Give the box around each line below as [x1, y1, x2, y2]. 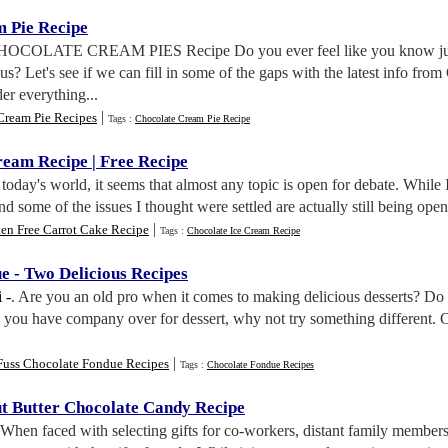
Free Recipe [100, 152, 188, 171]
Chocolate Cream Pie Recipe [135, 113, 250, 124]
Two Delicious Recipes [24, 264, 188, 283]
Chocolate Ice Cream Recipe [187, 225, 300, 236]
